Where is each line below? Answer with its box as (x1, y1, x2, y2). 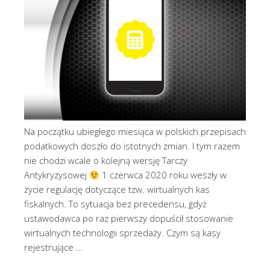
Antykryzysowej (24, 169, 89, 181)
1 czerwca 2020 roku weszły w (99, 169, 227, 181)
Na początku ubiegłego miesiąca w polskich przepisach (24, 125, 246, 138)
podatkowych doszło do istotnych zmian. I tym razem (24, 140, 240, 152)
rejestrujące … (24, 241, 83, 254)
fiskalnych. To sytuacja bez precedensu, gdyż (24, 198, 207, 210)
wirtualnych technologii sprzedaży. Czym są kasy (24, 227, 221, 239)
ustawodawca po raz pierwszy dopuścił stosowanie (24, 212, 233, 225)
